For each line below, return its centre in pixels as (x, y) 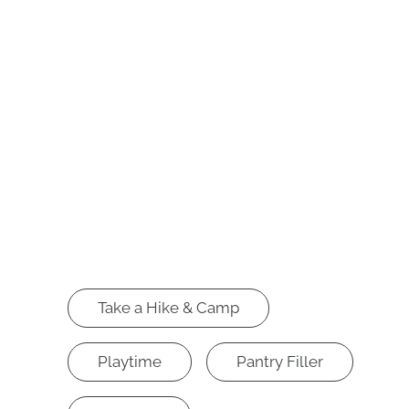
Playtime (129, 361)
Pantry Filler (279, 361)
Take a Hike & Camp (168, 307)
